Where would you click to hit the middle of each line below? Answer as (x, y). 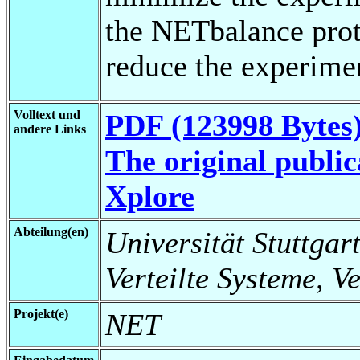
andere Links (50, 129)
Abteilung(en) (51, 231)
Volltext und (47, 114)
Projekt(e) (41, 313)
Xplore (150, 196)
